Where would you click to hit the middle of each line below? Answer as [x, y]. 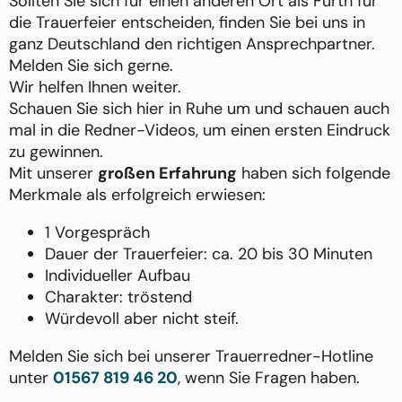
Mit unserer [53, 174]
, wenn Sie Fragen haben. [269, 378]
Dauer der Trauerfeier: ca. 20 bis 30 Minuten [209, 254]
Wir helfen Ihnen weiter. [95, 87]
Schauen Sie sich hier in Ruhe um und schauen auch [199, 109]
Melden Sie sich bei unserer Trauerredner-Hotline [191, 357]
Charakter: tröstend [118, 297]
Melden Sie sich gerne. [91, 66]
